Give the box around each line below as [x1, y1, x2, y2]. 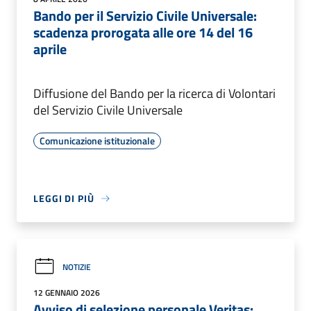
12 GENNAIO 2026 [33, 286, 100, 300]
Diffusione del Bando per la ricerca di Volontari [33, 84, 276, 103]
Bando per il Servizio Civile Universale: [33, 5, 257, 27]
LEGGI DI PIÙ [33, 191, 94, 206]
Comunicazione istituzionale [40, 133, 155, 149]
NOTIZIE [62, 260, 91, 274]
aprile [33, 38, 67, 60]
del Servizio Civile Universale [33, 101, 183, 120]
